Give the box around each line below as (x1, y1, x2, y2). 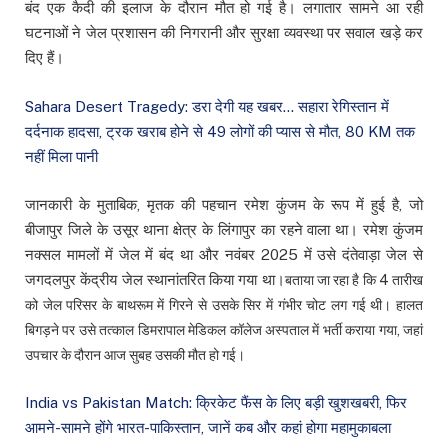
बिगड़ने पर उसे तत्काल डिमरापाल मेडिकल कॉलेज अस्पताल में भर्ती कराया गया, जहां (25, 321, 423, 338)
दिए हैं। (25, 49, 64, 67)
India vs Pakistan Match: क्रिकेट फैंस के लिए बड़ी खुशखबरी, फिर (25, 393, 407, 411)
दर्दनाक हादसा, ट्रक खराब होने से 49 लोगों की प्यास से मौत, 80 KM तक (25, 122, 415, 140)
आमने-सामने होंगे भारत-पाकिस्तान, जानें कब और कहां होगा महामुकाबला (25, 418, 391, 436)
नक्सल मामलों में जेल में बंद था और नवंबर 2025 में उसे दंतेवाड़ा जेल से (25, 245, 423, 263)
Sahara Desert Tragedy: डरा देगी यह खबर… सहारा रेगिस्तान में (25, 97, 389, 115)
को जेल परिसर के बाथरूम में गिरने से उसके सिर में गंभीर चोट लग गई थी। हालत (25, 296, 423, 313)
